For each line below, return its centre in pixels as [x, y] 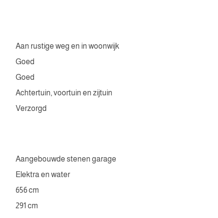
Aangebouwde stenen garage [66, 159]
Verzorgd [31, 108]
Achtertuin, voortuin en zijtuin [64, 93]
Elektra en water [43, 174]
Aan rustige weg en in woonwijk [67, 46]
